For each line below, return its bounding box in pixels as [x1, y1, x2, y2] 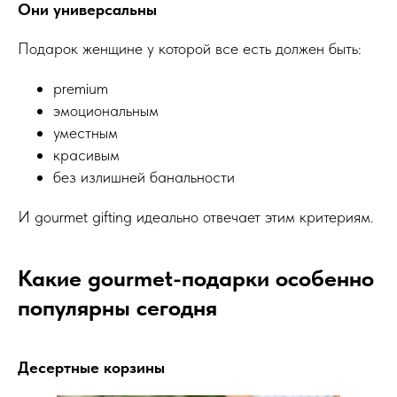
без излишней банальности [53, 167, 235, 186]
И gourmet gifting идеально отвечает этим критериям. [18, 207, 374, 226]
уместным [53, 123, 118, 142]
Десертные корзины [18, 358, 165, 377]
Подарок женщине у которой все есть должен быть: [18, 39, 362, 58]
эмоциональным [53, 101, 159, 120]
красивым [53, 145, 120, 164]
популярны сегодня [18, 293, 217, 321]
